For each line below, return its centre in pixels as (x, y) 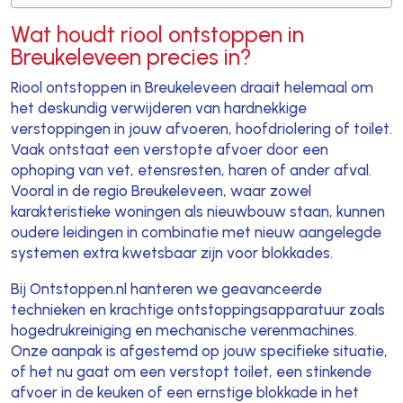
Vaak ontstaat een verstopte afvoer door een (169, 150)
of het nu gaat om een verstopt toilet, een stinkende (191, 372)
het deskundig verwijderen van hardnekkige (158, 108)
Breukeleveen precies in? (131, 57)
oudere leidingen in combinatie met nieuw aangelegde (196, 233)
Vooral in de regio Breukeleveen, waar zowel (161, 191)
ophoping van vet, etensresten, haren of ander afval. (191, 170)
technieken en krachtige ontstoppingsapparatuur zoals (197, 310)
